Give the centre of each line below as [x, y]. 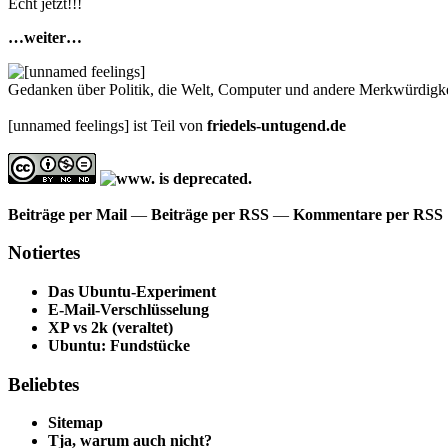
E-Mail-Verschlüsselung [128, 309]
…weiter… [45, 37]
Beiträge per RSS [210, 214]
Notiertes [44, 253]
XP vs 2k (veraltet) [110, 327]
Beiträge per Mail [67, 214]
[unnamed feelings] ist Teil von [107, 125]
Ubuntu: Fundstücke [119, 345]
